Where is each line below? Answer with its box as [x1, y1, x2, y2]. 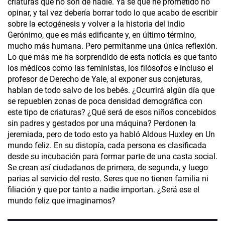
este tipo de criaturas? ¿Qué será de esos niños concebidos [8, 107, 216, 118]
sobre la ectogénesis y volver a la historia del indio [8, 19, 185, 29]
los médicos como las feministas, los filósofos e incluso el [8, 63, 213, 73]
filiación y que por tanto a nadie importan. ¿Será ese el [8, 185, 199, 195]
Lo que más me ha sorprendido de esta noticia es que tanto [8, 52, 217, 62]
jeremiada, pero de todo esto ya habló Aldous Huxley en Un [8, 130, 215, 140]
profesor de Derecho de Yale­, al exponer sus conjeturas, [8, 74, 202, 84]
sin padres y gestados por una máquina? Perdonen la [8, 119, 196, 129]
